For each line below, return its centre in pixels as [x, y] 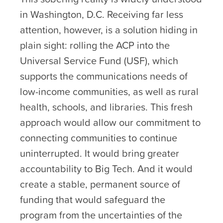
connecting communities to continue [99, 138]
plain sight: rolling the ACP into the [95, 45]
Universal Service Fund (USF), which [99, 60]
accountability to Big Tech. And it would [106, 168]
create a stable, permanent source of [100, 184]
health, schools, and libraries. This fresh [106, 107]
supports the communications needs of [104, 76]
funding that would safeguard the [93, 199]
